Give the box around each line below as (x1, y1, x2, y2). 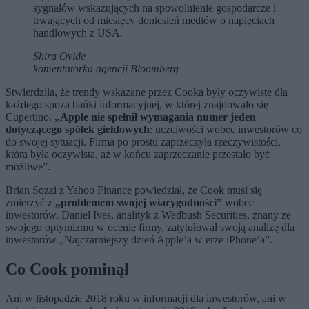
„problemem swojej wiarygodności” (55, 197, 222, 209)
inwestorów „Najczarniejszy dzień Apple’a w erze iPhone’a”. (6, 234, 272, 246)
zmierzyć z (6, 197, 55, 209)
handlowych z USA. (33, 27, 123, 39)
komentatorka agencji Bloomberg (33, 63, 179, 75)
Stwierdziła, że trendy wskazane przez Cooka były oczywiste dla (6, 86, 288, 99)
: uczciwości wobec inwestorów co (150, 123, 302, 136)
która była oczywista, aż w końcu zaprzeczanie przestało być (6, 148, 270, 161)
